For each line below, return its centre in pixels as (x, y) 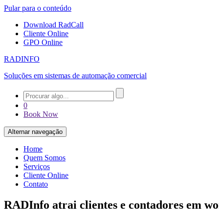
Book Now (41, 114)
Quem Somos (44, 158)
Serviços (37, 166)
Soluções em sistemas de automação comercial (75, 76)
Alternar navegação (35, 132)
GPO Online (43, 42)
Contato (36, 184)
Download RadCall (54, 25)
